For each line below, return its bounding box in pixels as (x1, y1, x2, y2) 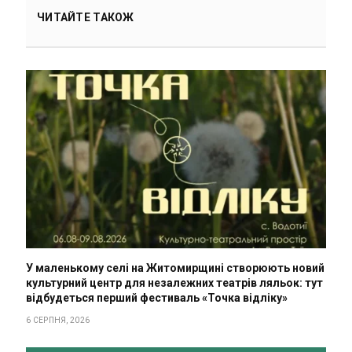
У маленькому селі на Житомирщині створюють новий (26, 262, 324, 275)
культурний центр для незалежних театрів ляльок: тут (26, 277, 323, 290)
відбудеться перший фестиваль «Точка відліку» (26, 291, 288, 305)
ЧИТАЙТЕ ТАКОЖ (37, 11, 134, 24)
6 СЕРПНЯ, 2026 (26, 316, 90, 325)
